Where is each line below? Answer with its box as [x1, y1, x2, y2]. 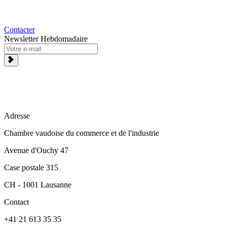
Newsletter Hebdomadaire [4, 34, 88, 43]
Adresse [4, 111, 30, 120]
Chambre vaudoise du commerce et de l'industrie [4, 129, 159, 137]
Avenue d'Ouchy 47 [4, 146, 68, 155]
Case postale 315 [4, 163, 58, 172]
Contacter [4, 25, 35, 34]
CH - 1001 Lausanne [4, 180, 71, 189]
